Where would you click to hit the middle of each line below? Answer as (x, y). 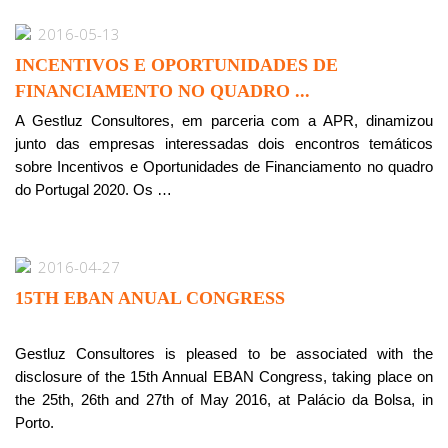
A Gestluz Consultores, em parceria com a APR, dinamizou (224, 120)
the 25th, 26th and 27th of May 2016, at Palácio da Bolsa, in (224, 399)
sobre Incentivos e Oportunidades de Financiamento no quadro (224, 166)
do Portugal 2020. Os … (93, 189)
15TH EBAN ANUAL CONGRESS (150, 298)
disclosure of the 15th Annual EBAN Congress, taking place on (224, 376)
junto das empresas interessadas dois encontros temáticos (224, 143)
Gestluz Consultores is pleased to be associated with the (224, 353)
